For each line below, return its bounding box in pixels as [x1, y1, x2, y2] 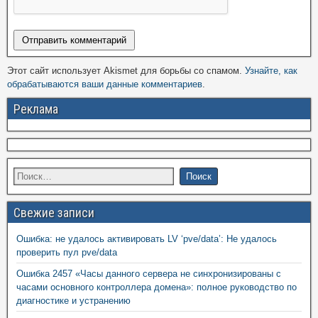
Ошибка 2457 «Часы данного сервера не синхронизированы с [16, 268, 281, 279]
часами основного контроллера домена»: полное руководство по [16, 282, 297, 292]
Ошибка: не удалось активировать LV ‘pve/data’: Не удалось [16, 234, 277, 244]
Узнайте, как [245, 65, 297, 76]
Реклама [13, 102, 58, 116]
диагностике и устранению [16, 295, 131, 306]
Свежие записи [13, 205, 94, 220]
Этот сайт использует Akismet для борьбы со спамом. [7, 65, 245, 76]
